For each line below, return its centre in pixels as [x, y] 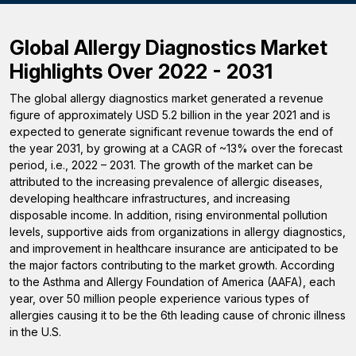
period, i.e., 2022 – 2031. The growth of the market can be [161, 165]
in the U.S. [35, 332]
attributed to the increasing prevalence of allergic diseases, [166, 182]
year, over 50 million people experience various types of [159, 298]
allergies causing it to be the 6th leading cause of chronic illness [178, 315]
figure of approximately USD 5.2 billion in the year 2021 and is [170, 115]
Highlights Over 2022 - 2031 [141, 72]
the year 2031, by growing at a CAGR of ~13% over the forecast [176, 148]
